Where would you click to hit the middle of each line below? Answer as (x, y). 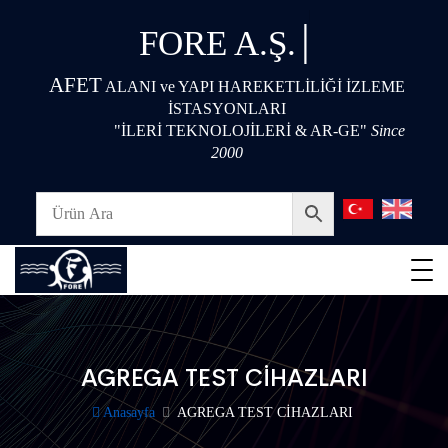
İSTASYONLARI (226, 108)
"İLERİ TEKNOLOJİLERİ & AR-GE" (240, 130)
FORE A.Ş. (217, 43)
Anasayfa (127, 412)
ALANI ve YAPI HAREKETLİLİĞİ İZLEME (253, 86)
